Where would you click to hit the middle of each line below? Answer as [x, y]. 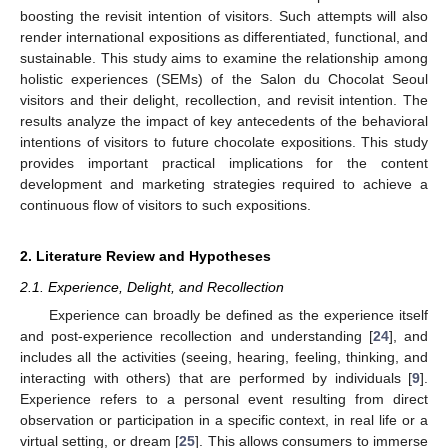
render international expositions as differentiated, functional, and [224, 36]
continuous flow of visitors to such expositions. [165, 204]
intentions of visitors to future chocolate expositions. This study [224, 141]
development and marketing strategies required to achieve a [224, 183]
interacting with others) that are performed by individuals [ [216, 378]
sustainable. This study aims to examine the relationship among [224, 57]
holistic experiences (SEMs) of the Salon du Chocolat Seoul [224, 78]
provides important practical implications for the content [224, 162]
